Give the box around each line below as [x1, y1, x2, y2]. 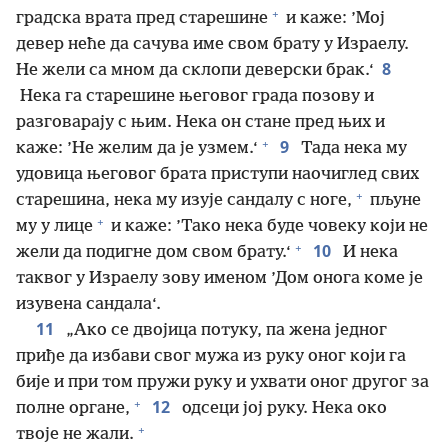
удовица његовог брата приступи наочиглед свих [16, 165, 419, 184]
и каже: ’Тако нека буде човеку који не [107, 217, 428, 236]
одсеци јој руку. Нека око [178, 399, 387, 418]
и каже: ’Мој [282, 9, 385, 28]
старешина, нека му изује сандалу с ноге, [16, 191, 352, 210]
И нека [339, 243, 398, 262]
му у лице [16, 217, 93, 236]
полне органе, [16, 399, 130, 418]
